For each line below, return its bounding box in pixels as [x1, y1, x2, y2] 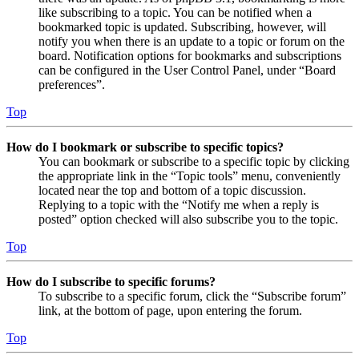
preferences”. [38, 77, 105, 91]
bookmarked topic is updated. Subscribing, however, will [38, 19, 326, 34]
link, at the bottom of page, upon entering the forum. [38, 303, 302, 317]
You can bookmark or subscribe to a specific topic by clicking [38, 154, 349, 168]
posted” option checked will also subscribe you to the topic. [38, 212, 338, 226]
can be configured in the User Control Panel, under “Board [38, 63, 336, 77]
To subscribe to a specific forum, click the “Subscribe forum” [38, 288, 346, 303]
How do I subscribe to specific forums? [6, 274, 216, 288]
